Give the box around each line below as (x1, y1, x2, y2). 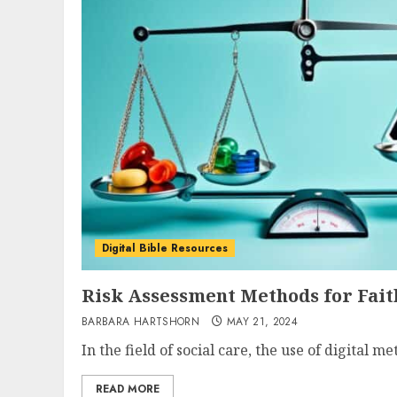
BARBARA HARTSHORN (82, 314, 200, 330)
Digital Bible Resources (102, 240, 228, 256)
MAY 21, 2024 (226, 314, 299, 330)
